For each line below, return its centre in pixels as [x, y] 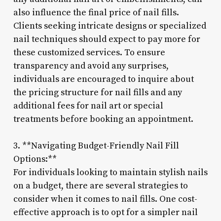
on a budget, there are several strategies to [100, 185]
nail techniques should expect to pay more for [107, 39]
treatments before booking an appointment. [103, 119]
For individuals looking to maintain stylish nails [110, 172]
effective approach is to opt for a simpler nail [105, 212]
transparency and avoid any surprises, [91, 66]
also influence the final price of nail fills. [96, 12]
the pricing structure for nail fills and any [97, 92]
